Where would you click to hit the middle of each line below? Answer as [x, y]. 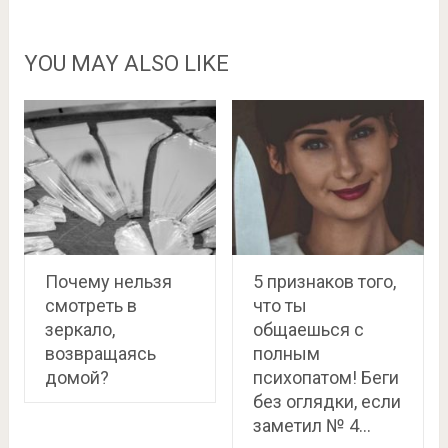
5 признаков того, [324, 281]
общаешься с [308, 329]
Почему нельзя [108, 281]
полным [286, 353]
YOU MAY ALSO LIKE [126, 63]
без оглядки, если [326, 401]
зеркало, [79, 329]
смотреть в [90, 305]
